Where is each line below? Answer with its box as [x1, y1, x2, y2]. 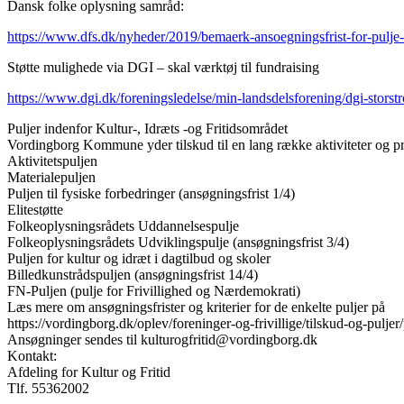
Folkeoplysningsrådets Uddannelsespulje [7, 217, 239, 234]
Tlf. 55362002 [7, 380, 89, 396]
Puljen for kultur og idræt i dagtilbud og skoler [7, 250, 271, 266]
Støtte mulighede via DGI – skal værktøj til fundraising [7, 59, 319, 75]
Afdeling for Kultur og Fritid [7, 363, 170, 380]
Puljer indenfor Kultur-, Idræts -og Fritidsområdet [7, 120, 288, 136]
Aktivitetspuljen [7, 152, 97, 169]
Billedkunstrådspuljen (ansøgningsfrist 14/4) [7, 266, 258, 282]
